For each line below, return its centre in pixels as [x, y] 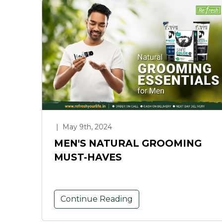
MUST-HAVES [88, 157]
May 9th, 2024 [86, 127]
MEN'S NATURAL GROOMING [128, 143]
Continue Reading [97, 199]
